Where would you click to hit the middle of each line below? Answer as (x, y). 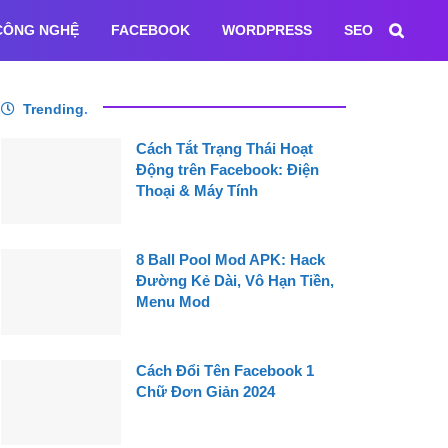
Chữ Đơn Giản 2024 (205, 391)
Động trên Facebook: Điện (227, 169)
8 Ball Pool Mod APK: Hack (230, 259)
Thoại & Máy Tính (197, 190)
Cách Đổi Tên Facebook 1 (225, 370)
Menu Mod (173, 301)
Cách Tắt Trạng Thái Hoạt (224, 148)
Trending (53, 109)
